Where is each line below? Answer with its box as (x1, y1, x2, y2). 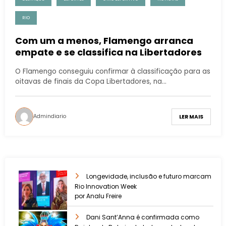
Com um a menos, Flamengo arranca (15, 34, 193, 47)
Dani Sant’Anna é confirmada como (86, 212, 199, 221)
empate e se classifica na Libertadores (15, 46, 202, 59)
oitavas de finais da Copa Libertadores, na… (15, 77, 166, 87)
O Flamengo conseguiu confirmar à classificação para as (15, 67, 210, 77)
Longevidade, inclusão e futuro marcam (86, 172, 211, 181)
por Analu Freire (75, 191, 122, 200)
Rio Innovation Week (75, 182, 137, 191)
